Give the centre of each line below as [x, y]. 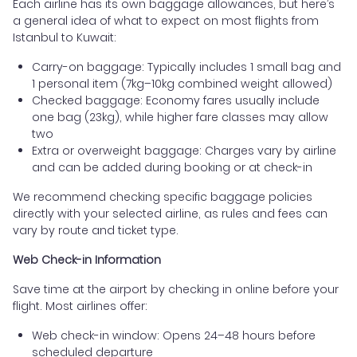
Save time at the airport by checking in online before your [176, 289]
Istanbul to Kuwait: [65, 37]
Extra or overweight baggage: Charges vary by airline [184, 150]
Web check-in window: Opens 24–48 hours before [174, 335]
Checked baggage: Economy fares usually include [176, 100]
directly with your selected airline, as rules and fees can [170, 213]
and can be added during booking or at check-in [172, 167]
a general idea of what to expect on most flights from [166, 20]
